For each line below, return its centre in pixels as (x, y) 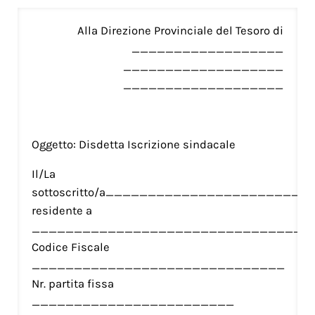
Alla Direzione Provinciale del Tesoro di (181, 30)
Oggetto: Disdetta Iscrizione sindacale (133, 144)
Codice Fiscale (70, 247)
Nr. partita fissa (72, 283)
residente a (62, 210)
